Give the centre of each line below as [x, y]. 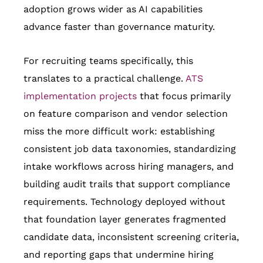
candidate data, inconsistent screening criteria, [131, 237]
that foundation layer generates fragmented [125, 220]
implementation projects [80, 96]
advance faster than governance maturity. [119, 27]
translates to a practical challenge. [104, 79]
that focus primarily [184, 96]
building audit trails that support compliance [127, 184]
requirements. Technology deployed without [124, 202]
